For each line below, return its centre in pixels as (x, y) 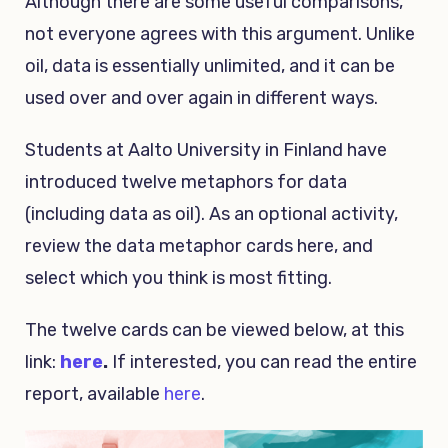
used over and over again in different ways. (201, 97)
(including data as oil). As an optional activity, (211, 213)
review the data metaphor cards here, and (199, 245)
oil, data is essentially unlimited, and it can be (210, 65)
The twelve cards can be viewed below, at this (214, 329)
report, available (94, 393)
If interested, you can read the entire (264, 361)
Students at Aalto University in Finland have (206, 149)
